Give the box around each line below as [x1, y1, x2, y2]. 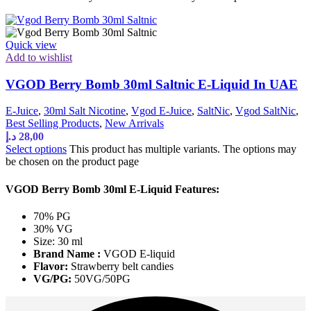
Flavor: [33, 260, 68, 272]
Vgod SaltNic [235, 105, 296, 117]
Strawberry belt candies [68, 260, 174, 272]
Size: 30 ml [33, 235, 83, 247]
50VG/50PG [74, 272, 131, 285]
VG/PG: [33, 272, 74, 285]
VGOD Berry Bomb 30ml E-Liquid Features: [6, 183, 219, 195]
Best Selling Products [6, 117, 99, 130]
